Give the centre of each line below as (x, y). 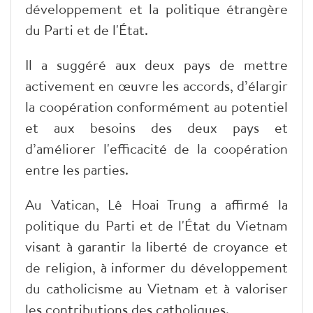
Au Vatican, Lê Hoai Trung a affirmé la (156, 204)
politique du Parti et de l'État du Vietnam (156, 225)
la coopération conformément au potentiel (156, 106)
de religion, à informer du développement (156, 267)
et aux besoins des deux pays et (156, 127)
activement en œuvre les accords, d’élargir (156, 85)
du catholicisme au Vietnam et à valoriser (156, 288)
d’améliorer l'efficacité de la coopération (156, 148)
